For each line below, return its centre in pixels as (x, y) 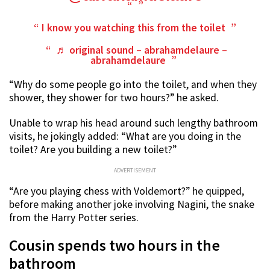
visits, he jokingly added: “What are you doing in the (125, 137)
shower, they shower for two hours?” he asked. (114, 98)
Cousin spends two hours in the (115, 246)
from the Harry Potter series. (74, 218)
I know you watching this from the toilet (135, 28)
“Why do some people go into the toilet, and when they (133, 85)
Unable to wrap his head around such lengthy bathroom (133, 123)
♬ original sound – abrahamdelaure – (142, 50)
